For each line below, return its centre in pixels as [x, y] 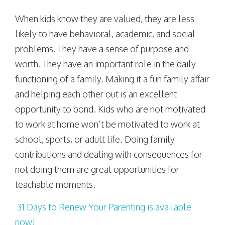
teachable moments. [55, 184]
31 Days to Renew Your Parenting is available [103, 207]
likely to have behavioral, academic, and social [105, 34]
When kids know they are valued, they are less [105, 19]
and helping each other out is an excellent [96, 94]
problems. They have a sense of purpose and [102, 49]
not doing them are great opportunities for [97, 169]
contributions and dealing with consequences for [109, 154]
